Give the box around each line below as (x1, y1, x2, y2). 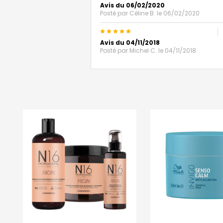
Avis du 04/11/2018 (100, 38, 160, 47)
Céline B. (129, 9, 155, 17)
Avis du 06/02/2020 (100, 1, 165, 9)
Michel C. (129, 46, 157, 55)
